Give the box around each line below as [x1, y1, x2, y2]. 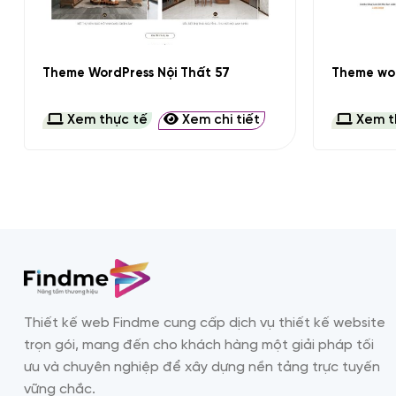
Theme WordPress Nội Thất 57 [42, 66, 230, 81]
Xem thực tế [63, 113, 148, 128]
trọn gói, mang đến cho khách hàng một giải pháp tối [24, 338, 374, 354]
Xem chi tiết [178, 113, 260, 128]
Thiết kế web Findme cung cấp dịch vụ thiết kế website [24, 316, 385, 331]
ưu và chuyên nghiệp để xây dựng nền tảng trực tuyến [24, 360, 380, 376]
